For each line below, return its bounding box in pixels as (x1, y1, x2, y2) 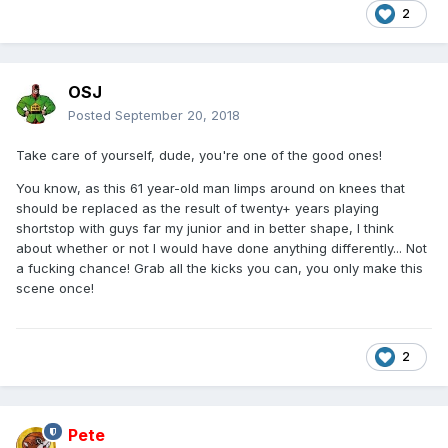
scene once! (16, 279, 94, 296)
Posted (68, 106, 115, 123)
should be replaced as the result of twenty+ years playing (16, 199, 379, 216)
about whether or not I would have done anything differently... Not (16, 239, 427, 256)
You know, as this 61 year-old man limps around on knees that (16, 179, 405, 196)
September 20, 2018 (115, 106, 240, 123)
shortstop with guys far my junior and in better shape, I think (16, 219, 394, 236)
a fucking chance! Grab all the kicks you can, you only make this (16, 259, 423, 276)
